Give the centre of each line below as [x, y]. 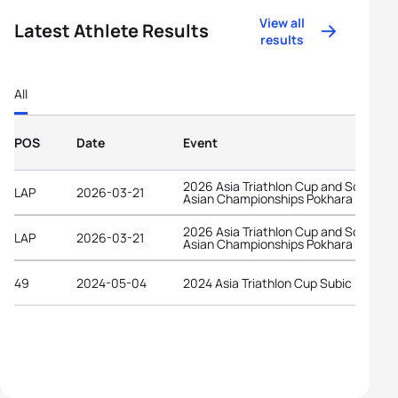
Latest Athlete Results [111, 31]
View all [283, 23]
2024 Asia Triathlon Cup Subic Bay [279, 283]
